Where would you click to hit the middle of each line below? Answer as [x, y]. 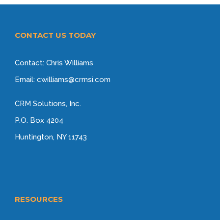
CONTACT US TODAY [55, 35]
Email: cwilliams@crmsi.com [63, 79]
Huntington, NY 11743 [51, 137]
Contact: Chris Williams [54, 63]
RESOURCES [39, 199]
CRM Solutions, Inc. [48, 103]
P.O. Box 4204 [39, 120]
